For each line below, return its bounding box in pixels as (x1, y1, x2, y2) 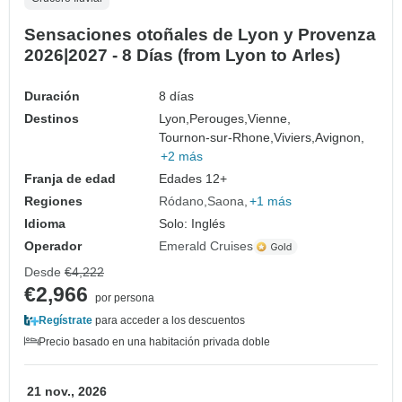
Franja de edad (24, 171, 116, 187)
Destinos (24, 111, 79, 127)
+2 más (161, 149, 204, 164)
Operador (24, 239, 82, 254)
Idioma (24, 216, 66, 232)
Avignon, (315, 130, 365, 145)
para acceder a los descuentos (92, 314, 245, 328)
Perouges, (189, 111, 249, 127)
